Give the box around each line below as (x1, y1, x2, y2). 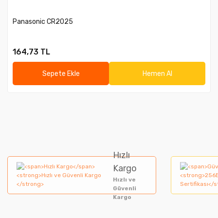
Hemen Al (142, 69, 172, 78)
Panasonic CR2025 (13, 18, 73, 26)
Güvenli (113, 185, 137, 192)
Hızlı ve (113, 176, 136, 183)
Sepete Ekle (42, 69, 80, 78)
